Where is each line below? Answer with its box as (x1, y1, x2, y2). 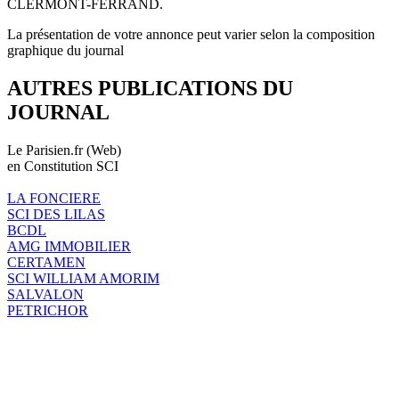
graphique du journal (7, 42, 124, 58)
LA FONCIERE (7, 190, 101, 206)
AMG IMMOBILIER (7, 238, 131, 254)
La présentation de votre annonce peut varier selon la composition (7, 26, 375, 42)
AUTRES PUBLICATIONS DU (7, 76, 293, 100)
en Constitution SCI (7, 158, 118, 174)
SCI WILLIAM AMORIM (7, 270, 159, 286)
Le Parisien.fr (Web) (7, 142, 121, 158)
